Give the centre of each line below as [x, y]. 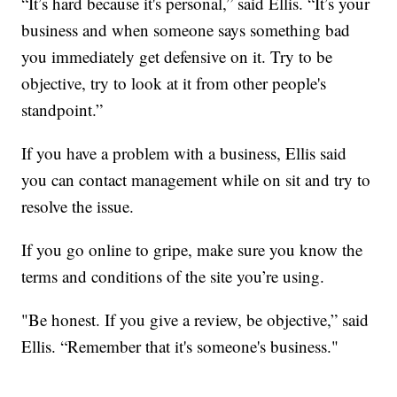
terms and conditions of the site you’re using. [173, 276]
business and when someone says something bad [186, 30]
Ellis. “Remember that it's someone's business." [180, 346]
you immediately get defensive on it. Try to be [177, 57]
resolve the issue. [78, 206]
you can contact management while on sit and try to [196, 180]
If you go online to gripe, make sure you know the [192, 250]
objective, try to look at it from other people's [174, 83]
